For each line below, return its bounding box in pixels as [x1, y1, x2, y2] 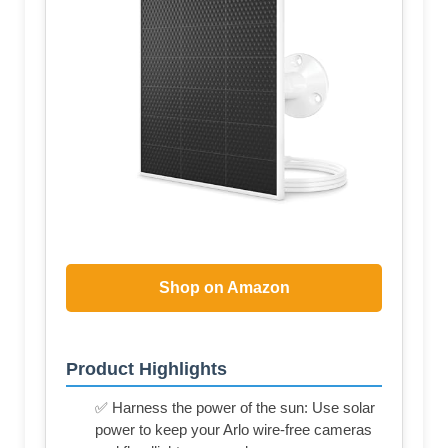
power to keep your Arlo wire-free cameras [95, 421, 372, 439]
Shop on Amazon [158, 279, 290, 297]
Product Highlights [66, 359, 227, 380]
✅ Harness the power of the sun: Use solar [95, 399, 375, 417]
